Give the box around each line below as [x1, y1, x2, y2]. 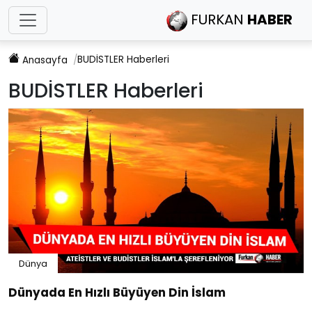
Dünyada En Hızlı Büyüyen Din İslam [8, 284, 226, 302]
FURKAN [187, 10, 247, 29]
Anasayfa [22, 53, 68, 67]
